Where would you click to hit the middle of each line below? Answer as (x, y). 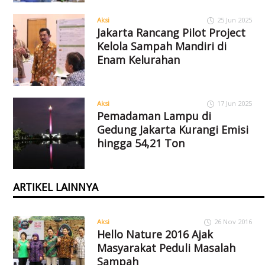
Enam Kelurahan (138, 60)
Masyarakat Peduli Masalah (166, 248)
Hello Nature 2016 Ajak (155, 235)
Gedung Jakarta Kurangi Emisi (172, 130)
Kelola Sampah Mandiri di (161, 46)
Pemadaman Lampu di (154, 116)
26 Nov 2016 (233, 222)
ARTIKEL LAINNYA (56, 187)
